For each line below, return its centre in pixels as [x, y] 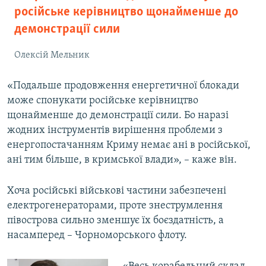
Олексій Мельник [52, 56]
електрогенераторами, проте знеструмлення [115, 206]
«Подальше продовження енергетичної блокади [123, 86]
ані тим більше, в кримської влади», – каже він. [122, 160]
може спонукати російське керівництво [103, 101]
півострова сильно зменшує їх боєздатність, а [115, 221]
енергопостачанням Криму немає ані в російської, [129, 145]
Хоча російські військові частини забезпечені [117, 191]
